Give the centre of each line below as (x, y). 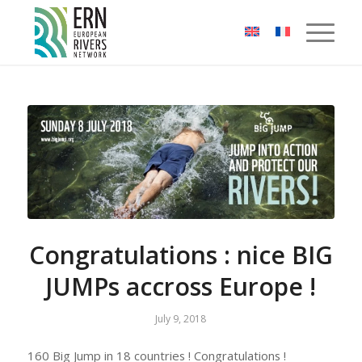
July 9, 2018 (181, 318)
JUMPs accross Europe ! (181, 286)
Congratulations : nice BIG (181, 255)
